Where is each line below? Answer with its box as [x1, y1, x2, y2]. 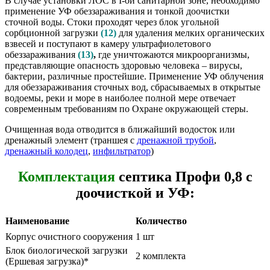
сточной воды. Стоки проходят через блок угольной [5, 17, 219, 28]
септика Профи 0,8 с [115, 169, 253, 185]
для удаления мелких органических [119, 28, 265, 39]
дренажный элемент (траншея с [5, 135, 137, 146]
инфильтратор [93, 146, 151, 157]
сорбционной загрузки [5, 28, 101, 39]
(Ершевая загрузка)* [5, 256, 89, 267]
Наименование [5, 216, 69, 227]
